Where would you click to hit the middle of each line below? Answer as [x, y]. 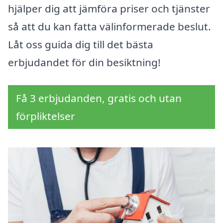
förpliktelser [46, 116]
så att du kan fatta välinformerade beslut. [110, 27]
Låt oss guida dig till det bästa [81, 45]
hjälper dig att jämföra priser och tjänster [109, 9]
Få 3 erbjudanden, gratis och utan [99, 98]
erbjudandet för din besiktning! [84, 62]
